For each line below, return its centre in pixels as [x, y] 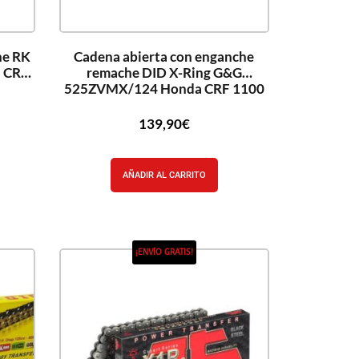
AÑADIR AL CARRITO [164, 175]
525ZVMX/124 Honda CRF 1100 [164, 88]
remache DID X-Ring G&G [164, 72]
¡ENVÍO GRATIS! [164, 252]
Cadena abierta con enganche [164, 56]
